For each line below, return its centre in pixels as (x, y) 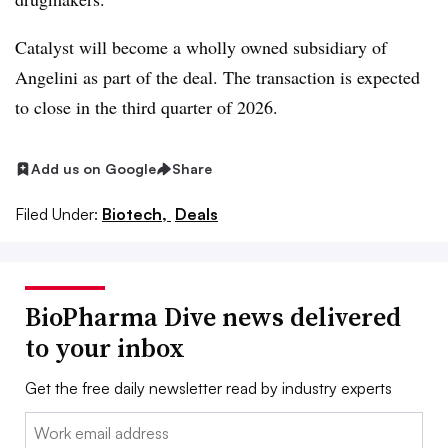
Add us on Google (93, 168)
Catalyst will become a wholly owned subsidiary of (201, 47)
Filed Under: (56, 213)
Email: (45, 423)
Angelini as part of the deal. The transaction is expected (217, 77)
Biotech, (136, 213)
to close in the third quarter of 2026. (146, 107)
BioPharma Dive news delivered (213, 316)
